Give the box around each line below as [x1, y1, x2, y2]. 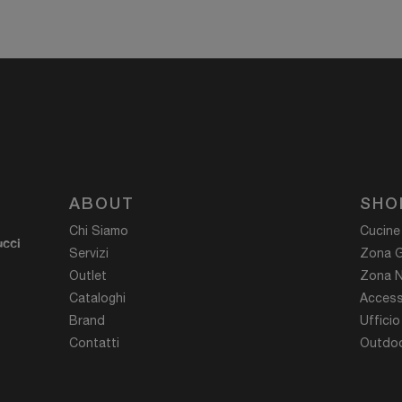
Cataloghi [69, 291, 126, 306]
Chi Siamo [69, 223, 128, 239]
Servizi [69, 246, 109, 261]
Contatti [69, 336, 119, 351]
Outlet [69, 268, 107, 284]
